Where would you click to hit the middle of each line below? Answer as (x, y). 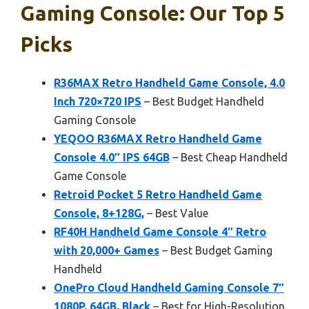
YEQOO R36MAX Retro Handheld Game (158, 138)
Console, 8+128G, (99, 213)
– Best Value (176, 213)
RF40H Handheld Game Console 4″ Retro (160, 231)
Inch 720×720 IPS (98, 101)
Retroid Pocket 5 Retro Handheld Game (158, 194)
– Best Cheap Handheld (229, 157)
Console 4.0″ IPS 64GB (112, 157)
